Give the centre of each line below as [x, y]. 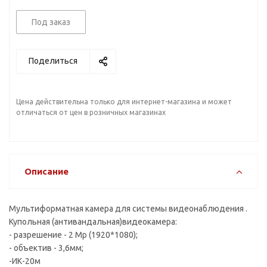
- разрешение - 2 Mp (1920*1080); [73, 235]
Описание [46, 171]
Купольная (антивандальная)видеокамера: [93, 222]
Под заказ [51, 22]
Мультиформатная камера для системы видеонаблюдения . [128, 209]
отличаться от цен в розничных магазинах [91, 112]
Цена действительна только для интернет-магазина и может [124, 102]
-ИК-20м [25, 261]
